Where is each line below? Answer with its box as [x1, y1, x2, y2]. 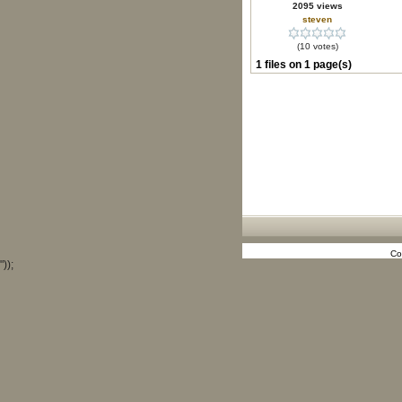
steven [302, 14, 332, 24]
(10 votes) [296, 41, 338, 51]
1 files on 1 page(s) [255, 58, 352, 71]
